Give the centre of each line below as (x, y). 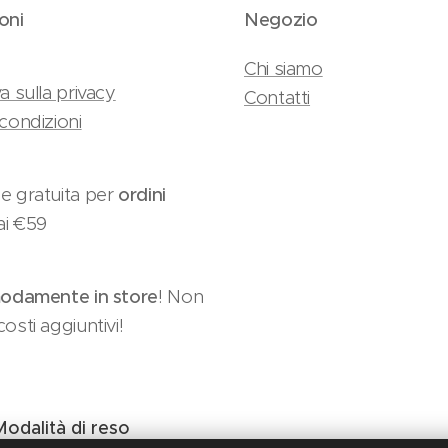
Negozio (281, 19)
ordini (139, 194)
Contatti (277, 97)
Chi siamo (283, 68)
